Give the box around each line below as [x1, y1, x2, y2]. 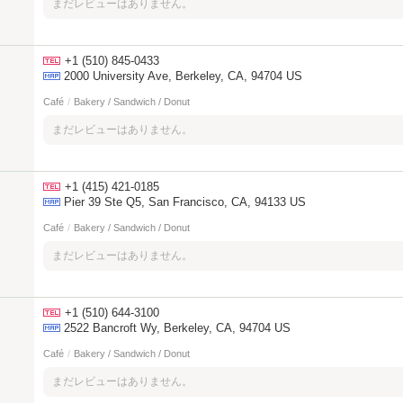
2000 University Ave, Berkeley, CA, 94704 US [64, 69, 302, 83]
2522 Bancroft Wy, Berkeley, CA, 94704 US [64, 321, 291, 335]
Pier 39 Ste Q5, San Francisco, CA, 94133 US [64, 195, 306, 209]
